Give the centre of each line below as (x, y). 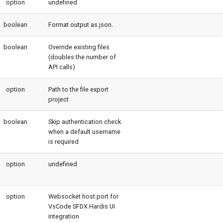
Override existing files (79, 47)
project (58, 99)
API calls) (62, 67)
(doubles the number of (82, 57)
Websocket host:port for (83, 196)
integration (64, 216)
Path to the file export (78, 89)
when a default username (84, 132)
